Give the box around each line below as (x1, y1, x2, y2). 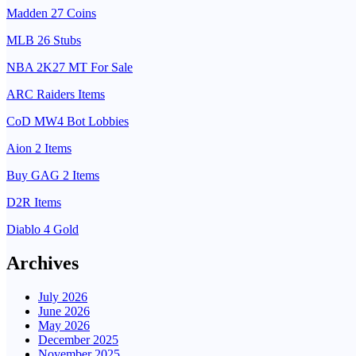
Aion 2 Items (6, 141, 72, 155)
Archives (6, 252, 79, 273)
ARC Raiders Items (6, 87, 105, 101)
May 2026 (38, 318, 90, 332)
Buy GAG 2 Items (6, 168, 99, 182)
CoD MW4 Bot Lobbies (6, 114, 129, 128)
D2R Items (6, 195, 61, 209)
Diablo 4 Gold (6, 222, 79, 236)
